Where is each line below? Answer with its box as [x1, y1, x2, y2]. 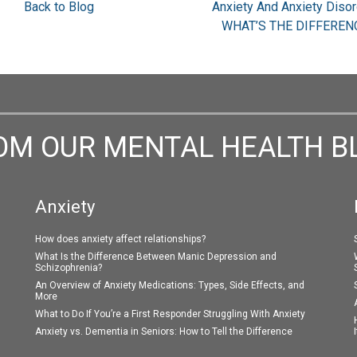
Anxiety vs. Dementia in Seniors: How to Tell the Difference [34, 326, 292, 338]
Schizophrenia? [34, 262, 102, 274]
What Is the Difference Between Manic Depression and [34, 251, 277, 263]
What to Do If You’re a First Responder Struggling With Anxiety [34, 308, 305, 320]
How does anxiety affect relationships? [34, 233, 206, 245]
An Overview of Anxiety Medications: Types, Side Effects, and [34, 280, 304, 292]
